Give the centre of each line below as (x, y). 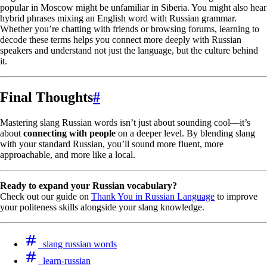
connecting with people (69, 133)
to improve (236, 197)
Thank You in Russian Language (153, 197)
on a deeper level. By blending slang (185, 133)
